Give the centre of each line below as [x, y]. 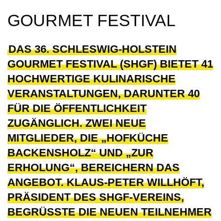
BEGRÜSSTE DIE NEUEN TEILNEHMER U [110, 212]
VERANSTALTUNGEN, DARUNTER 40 [104, 94]
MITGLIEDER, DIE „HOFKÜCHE [88, 138]
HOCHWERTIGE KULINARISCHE [92, 79]
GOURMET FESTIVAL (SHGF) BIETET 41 [110, 64]
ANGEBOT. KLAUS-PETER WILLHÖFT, [106, 183]
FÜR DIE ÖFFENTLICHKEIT [77, 109]
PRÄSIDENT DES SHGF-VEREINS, [96, 197]
